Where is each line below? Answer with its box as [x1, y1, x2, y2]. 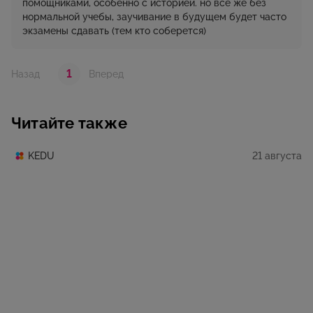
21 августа [252, 150, 302, 161]
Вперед [89, 68, 124, 80]
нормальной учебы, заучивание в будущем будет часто [22, 11, 286, 23]
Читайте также [11, 114, 127, 133]
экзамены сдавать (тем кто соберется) [22, 25, 206, 37]
